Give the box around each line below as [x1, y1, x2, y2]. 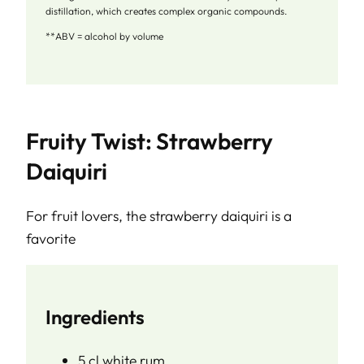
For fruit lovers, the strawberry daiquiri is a [26, 206, 292, 226]
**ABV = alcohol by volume [45, 30, 163, 43]
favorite [26, 229, 76, 249]
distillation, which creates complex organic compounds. [45, 5, 287, 18]
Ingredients [45, 305, 145, 329]
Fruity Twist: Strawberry [26, 127, 273, 156]
